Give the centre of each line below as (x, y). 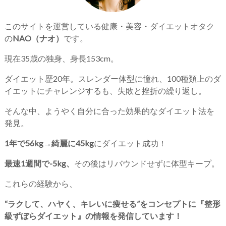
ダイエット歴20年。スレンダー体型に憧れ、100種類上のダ (112, 78)
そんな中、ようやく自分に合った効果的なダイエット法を (109, 110)
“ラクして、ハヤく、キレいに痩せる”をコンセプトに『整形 (112, 203)
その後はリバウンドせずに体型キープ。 (147, 163)
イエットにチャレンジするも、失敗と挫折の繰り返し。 (105, 90)
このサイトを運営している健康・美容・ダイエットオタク (109, 26)
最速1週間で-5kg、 (39, 163)
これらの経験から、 (41, 183)
